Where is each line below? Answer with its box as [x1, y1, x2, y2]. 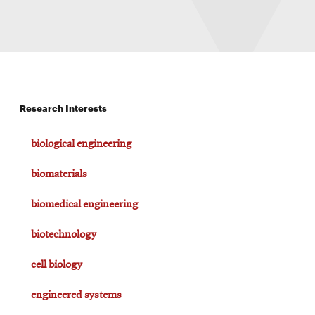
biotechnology [31, 229, 96, 240]
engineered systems [31, 290, 122, 301]
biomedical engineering [31, 199, 138, 210]
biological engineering [31, 139, 131, 150]
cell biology [31, 259, 82, 271]
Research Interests [20, 101, 107, 114]
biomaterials [31, 169, 87, 180]
